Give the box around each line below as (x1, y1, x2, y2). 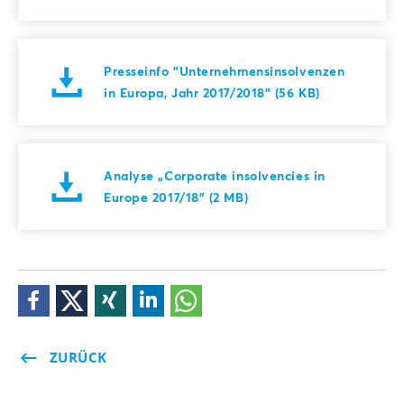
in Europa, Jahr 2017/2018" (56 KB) (104, 83, 320, 101)
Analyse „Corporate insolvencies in (104, 166, 326, 184)
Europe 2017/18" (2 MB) (104, 188, 249, 206)
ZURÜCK (50, 348, 107, 368)
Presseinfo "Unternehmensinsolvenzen (104, 61, 345, 79)
